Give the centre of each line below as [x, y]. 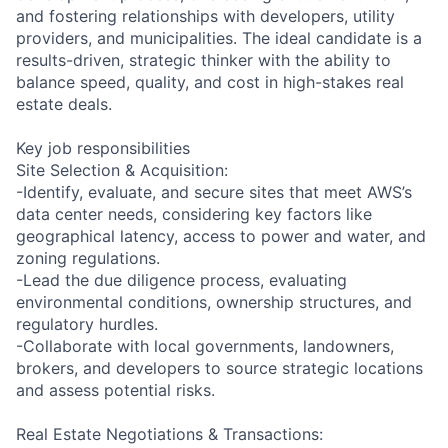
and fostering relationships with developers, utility [205, 15]
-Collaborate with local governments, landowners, [205, 345]
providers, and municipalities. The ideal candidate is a [219, 37]
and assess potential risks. [115, 389]
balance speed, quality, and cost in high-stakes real [210, 81]
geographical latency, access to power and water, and [221, 235]
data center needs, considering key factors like [194, 213]
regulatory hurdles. [87, 323]
